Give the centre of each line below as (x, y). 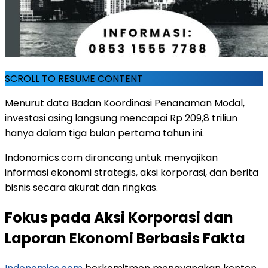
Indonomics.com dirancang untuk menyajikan (111, 158)
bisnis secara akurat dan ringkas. (81, 188)
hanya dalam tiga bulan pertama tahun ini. (104, 133)
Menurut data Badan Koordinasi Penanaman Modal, (125, 103)
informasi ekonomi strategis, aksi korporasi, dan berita (132, 173)
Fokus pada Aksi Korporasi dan (119, 218)
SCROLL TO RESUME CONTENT (74, 79)
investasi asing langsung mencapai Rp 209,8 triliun (121, 118)
